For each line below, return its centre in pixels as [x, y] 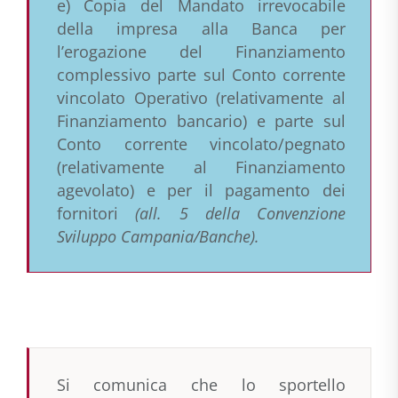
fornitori [96, 214]
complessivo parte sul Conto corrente [201, 75]
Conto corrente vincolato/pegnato [201, 144]
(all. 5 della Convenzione [241, 214]
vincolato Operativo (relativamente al [201, 98]
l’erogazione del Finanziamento [201, 52]
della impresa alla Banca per [201, 29]
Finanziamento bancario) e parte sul [201, 121]
